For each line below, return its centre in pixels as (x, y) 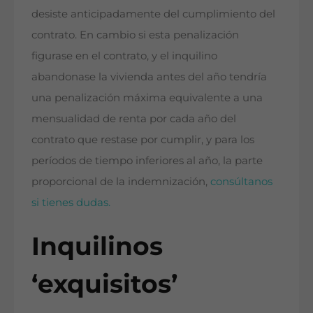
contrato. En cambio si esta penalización (135, 34)
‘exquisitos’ (104, 283)
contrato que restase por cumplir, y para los (143, 139)
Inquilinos (97, 246)
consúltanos (241, 181)
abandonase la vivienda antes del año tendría (149, 76)
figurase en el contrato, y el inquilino (124, 55)
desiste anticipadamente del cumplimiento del (153, 13)
